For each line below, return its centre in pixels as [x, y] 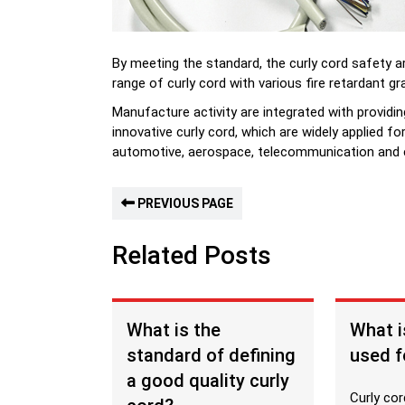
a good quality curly [208, 381]
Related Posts [192, 255]
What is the [174, 330]
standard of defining [211, 355]
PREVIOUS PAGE [184, 203]
